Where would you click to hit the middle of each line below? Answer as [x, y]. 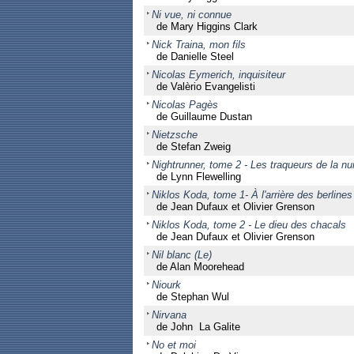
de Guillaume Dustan [204, 117]
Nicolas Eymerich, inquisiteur [218, 75]
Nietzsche [174, 135]
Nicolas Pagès [185, 105]
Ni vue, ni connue [191, 15]
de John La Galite [198, 327]
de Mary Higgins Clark [207, 26]
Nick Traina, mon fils [198, 45]
